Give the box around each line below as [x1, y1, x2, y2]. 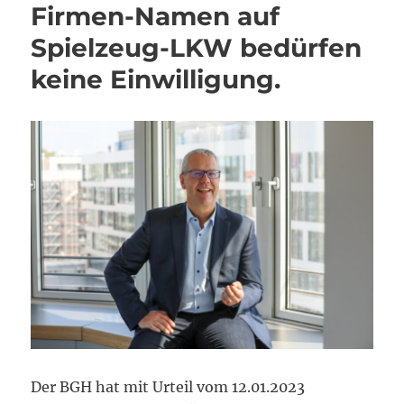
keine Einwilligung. [31, 64, 281, 96]
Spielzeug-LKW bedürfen [31, 32, 363, 64]
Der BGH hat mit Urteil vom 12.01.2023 [31, 377, 306, 396]
